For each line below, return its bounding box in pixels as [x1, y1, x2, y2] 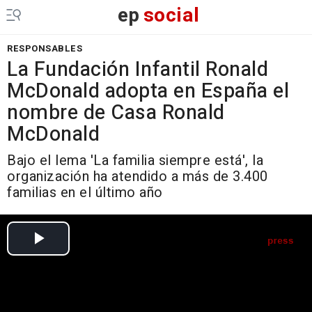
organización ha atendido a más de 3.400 [7, 166, 268, 187]
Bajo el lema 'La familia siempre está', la [7, 150, 263, 171]
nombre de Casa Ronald [7, 98, 225, 127]
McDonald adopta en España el [7, 77, 289, 106]
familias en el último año [7, 182, 163, 203]
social [143, 1, 200, 30]
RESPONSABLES [7, 42, 82, 55]
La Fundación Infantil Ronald [7, 55, 268, 84]
